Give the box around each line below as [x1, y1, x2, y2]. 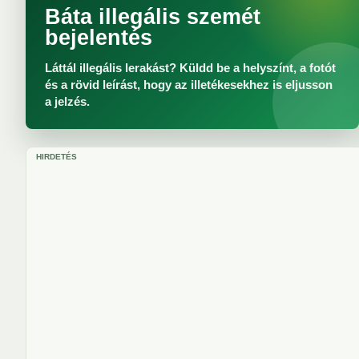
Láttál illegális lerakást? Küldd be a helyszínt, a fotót [45, 61, 336, 75]
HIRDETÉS [36, 152, 77, 161]
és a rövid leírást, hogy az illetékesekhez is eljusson [45, 78, 333, 91]
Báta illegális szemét [45, 5, 260, 29]
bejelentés [45, 26, 152, 50]
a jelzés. [45, 95, 90, 108]
